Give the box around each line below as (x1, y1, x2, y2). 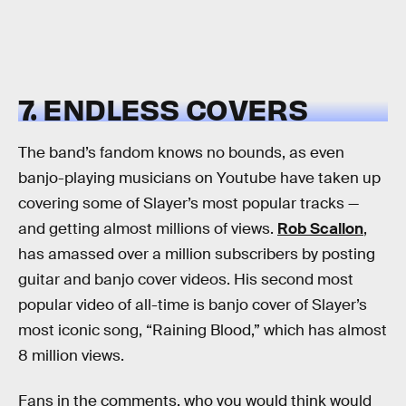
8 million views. (18, 346, 124, 366)
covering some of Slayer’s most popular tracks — (18, 194, 359, 214)
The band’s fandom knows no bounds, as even (18, 143, 344, 163)
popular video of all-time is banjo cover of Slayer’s (18, 295, 367, 315)
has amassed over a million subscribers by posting (18, 245, 375, 265)
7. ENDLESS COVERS (18, 89, 308, 127)
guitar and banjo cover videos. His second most (18, 270, 353, 290)
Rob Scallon (277, 219, 363, 239)
